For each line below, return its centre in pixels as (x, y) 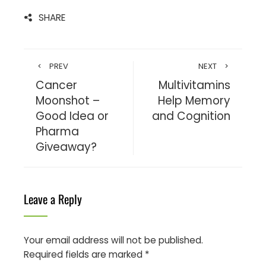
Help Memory (194, 100)
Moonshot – (68, 100)
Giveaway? (66, 147)
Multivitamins (194, 85)
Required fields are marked (84, 254)
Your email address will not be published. (113, 240)
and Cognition (191, 116)
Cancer (56, 85)
